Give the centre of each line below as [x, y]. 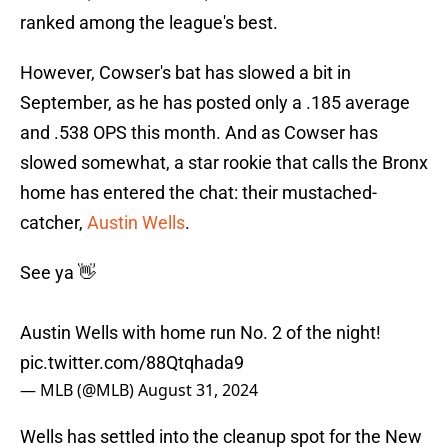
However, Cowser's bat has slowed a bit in [185, 73]
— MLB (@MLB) [79, 390]
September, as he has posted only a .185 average [215, 103]
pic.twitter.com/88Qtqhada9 [132, 363]
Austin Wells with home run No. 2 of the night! [200, 333]
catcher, [53, 223]
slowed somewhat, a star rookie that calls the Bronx [224, 163]
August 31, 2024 [198, 390]
